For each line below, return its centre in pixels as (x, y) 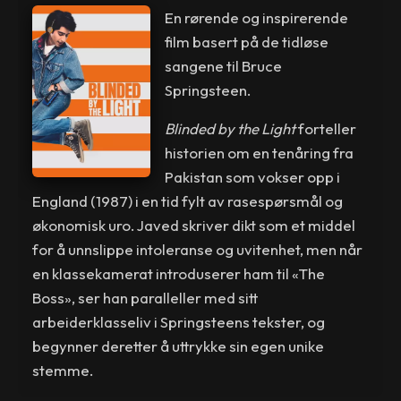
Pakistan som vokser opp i (252, 176)
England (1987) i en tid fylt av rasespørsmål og (188, 200)
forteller (325, 128)
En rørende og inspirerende (256, 17)
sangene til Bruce (223, 65)
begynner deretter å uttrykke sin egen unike (179, 346)
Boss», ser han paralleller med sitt (145, 297)
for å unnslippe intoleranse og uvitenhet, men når (198, 249)
